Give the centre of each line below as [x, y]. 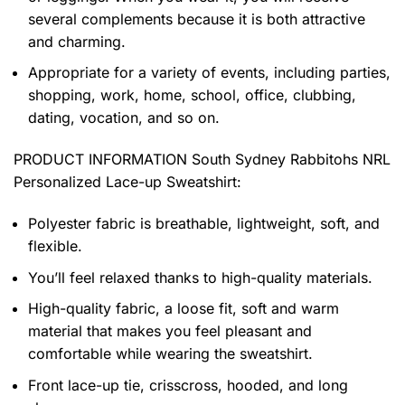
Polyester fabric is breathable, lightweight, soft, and [204, 224]
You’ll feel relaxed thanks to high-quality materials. [200, 277]
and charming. [77, 41]
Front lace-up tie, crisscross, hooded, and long [188, 385]
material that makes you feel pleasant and [170, 331]
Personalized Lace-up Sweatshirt [125, 182]
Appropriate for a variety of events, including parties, [209, 73]
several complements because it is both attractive [197, 19]
